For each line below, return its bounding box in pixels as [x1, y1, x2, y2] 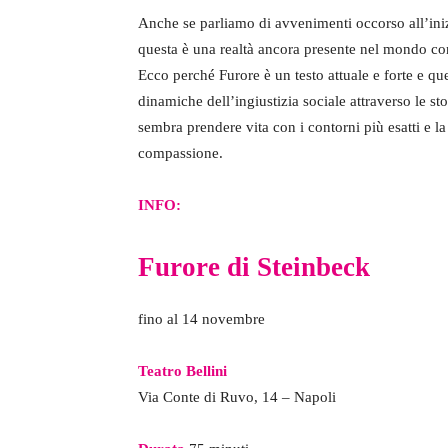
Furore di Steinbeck [138, 252, 370, 283]
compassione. [138, 145, 223, 162]
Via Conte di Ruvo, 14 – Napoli [138, 389, 336, 406]
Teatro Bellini [138, 363, 227, 380]
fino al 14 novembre [138, 311, 265, 328]
